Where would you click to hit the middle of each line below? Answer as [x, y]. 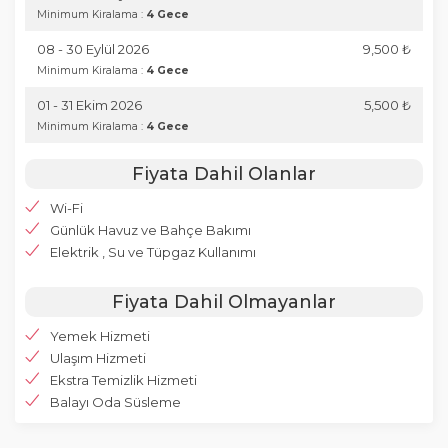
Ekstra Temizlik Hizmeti [123, 380]
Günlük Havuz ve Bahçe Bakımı [150, 230]
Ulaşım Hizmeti [98, 358]
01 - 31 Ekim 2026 [89, 105]
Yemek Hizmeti [100, 336]
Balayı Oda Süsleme [115, 402]
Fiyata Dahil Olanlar [224, 174]
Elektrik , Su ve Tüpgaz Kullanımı [153, 252]
